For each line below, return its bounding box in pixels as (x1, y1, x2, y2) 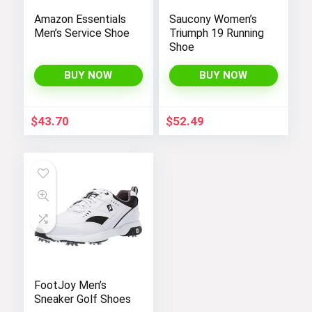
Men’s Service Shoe (33, 26, 130, 40)
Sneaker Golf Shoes (33, 292, 131, 306)
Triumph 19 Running (169, 26, 264, 40)
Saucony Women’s (169, 13, 257, 26)
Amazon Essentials (33, 13, 126, 26)
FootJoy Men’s (33, 279, 107, 292)
